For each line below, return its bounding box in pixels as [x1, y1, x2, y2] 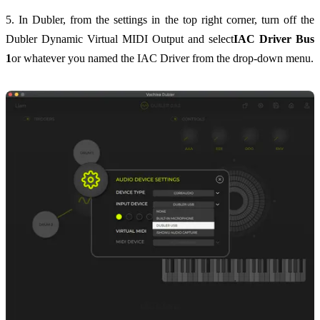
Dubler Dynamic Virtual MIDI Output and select [6, 32, 234, 45]
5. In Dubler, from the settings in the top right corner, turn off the [6, 13, 314, 26]
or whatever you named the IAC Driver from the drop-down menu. [11, 51, 314, 64]
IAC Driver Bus [234, 32, 314, 45]
